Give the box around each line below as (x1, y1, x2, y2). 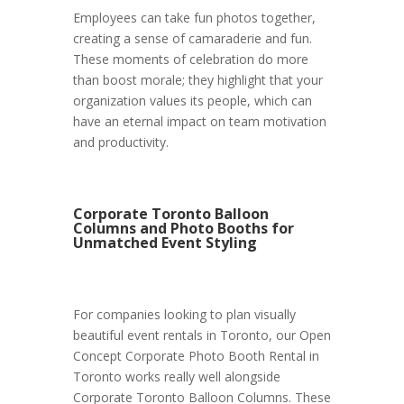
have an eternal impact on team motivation (72, 113, 326, 131)
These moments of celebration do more (72, 50, 308, 69)
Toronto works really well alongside (72, 368, 280, 386)
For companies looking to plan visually (72, 306, 296, 324)
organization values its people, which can (72, 92, 312, 110)
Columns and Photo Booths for (72, 218, 294, 239)
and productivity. (72, 133, 169, 151)
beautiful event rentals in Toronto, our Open (72, 326, 331, 344)
